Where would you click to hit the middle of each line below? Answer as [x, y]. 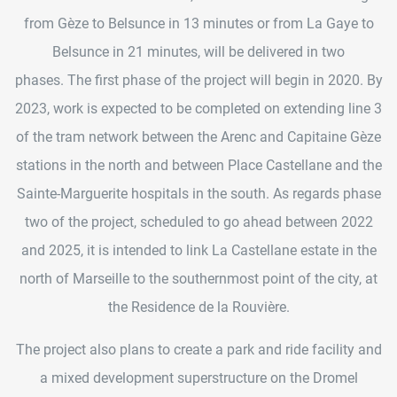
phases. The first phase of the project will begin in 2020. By [198, 80]
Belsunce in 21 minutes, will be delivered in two [198, 51]
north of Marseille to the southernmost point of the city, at [198, 278]
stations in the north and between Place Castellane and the [198, 165]
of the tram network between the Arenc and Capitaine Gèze [198, 136]
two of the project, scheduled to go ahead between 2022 [198, 222]
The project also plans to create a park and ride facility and [198, 349]
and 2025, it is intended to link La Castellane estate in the [198, 250]
